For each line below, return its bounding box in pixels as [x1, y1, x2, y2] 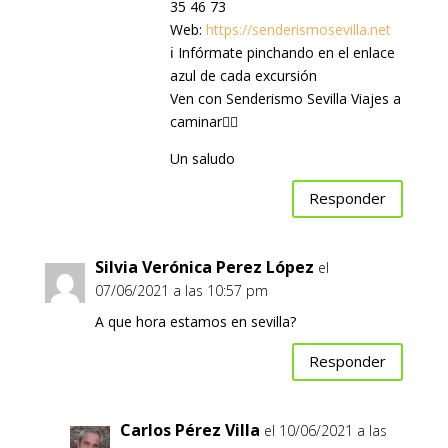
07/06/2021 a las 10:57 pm [94, 280, 268, 300]
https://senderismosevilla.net [205, 19, 391, 39]
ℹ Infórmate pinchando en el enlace [169, 42, 395, 62]
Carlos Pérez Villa [119, 418, 260, 441]
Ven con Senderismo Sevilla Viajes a [169, 88, 401, 108]
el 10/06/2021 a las [263, 420, 387, 440]
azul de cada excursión [169, 65, 317, 85]
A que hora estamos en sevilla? [94, 311, 296, 331]
